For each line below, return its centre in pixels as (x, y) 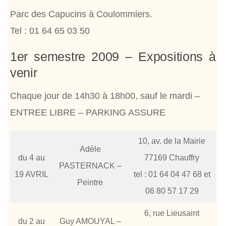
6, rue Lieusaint (172, 213)
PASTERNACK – (90, 165)
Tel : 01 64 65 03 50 (50, 31)
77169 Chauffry (172, 157)
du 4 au (31, 157)
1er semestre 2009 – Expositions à (113, 56)
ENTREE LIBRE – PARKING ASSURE (88, 112)
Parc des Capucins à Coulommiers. (81, 14)
